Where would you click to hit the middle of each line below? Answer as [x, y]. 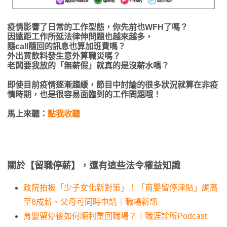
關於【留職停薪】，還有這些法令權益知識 [94, 165]
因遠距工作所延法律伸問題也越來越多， [80, 36]
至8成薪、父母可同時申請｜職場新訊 [90, 202]
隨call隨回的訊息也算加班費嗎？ [66, 46]
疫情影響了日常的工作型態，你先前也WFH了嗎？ [98, 27]
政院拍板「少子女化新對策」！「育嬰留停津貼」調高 [121, 187]
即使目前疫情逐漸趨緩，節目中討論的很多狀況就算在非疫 [112, 85]
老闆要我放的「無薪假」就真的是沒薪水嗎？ [88, 65]
